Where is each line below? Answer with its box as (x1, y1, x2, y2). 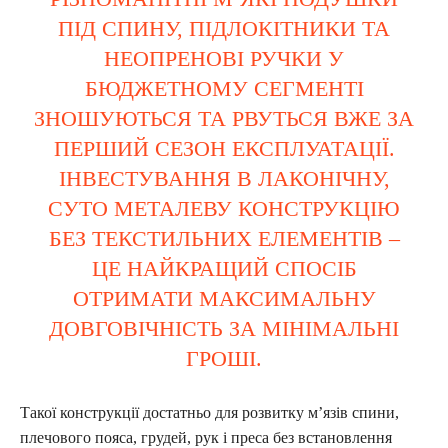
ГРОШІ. (186, 345, 262, 371)
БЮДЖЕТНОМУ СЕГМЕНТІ (84, 75, 364, 101)
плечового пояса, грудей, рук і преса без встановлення (20, 428, 392, 446)
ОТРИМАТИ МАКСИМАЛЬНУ (72, 285, 376, 311)
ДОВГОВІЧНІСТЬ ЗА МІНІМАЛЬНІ (49, 315, 399, 341)
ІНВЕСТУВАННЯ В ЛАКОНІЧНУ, (58, 165, 390, 191)
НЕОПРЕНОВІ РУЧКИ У (104, 45, 344, 71)
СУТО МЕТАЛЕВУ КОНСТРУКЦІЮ (48, 195, 400, 221)
